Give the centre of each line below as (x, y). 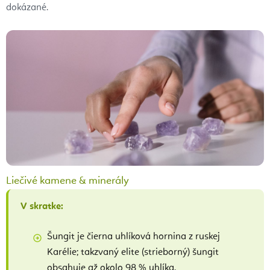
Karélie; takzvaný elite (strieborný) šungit (133, 252)
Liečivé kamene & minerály (67, 181)
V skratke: (42, 206)
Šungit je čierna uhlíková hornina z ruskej (133, 237)
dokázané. (27, 8)
